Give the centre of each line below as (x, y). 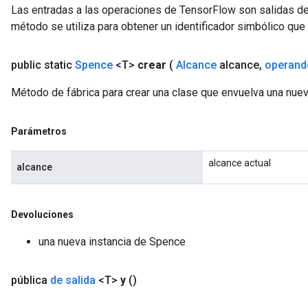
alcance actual (240, 163)
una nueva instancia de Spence (112, 242)
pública (31, 280)
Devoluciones (42, 214)
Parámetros (39, 131)
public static (43, 65)
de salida (73, 280)
